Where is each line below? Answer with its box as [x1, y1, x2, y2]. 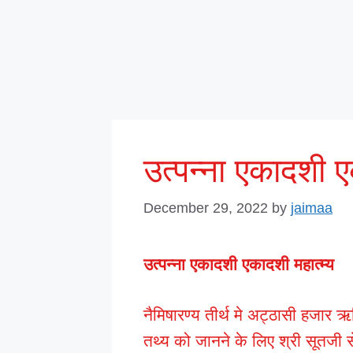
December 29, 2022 [143, 199, 268, 216]
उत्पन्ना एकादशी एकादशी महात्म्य [143, 255, 334, 273]
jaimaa [291, 199, 333, 216]
